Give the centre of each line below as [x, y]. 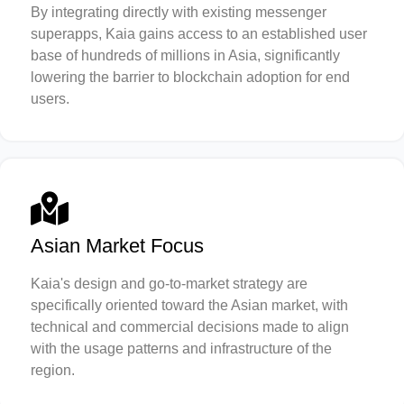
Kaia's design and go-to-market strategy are [169, 283]
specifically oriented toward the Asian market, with [189, 305]
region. [53, 370]
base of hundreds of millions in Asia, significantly [185, 55]
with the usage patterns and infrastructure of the [181, 348]
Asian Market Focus [117, 245]
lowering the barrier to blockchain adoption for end [190, 77]
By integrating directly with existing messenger [179, 12]
